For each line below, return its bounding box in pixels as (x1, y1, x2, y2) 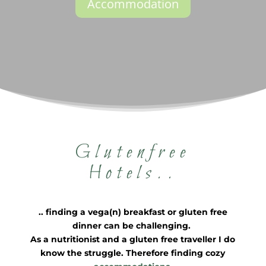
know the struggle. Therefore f (40, 248, 178, 258)
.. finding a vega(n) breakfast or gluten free (38, 207, 227, 217)
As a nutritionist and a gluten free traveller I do (30, 234, 236, 245)
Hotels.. (88, 160, 178, 186)
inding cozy (177, 248, 226, 258)
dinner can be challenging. (72, 220, 194, 231)
